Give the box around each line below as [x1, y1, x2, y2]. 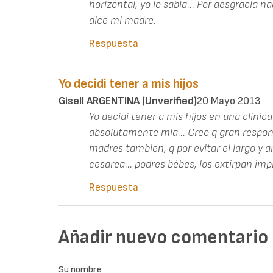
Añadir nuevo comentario [58, 226, 268, 249]
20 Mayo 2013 [197, 94, 261, 107]
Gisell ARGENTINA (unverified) [58, 94, 197, 107]
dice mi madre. [89, 13, 156, 27]
